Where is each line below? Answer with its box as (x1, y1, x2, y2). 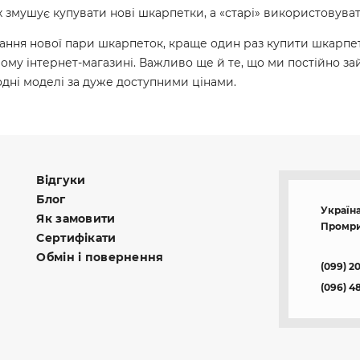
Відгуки (36, 173, 86, 188)
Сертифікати (36, 231, 117, 246)
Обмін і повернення (36, 250, 164, 265)
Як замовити (36, 211, 116, 227)
